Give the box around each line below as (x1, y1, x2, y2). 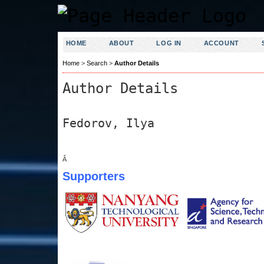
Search (86, 60, 107, 67)
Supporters (62, 169, 125, 183)
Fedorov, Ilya (62, 115, 154, 130)
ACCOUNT (203, 39, 239, 47)
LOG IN (156, 39, 181, 47)
